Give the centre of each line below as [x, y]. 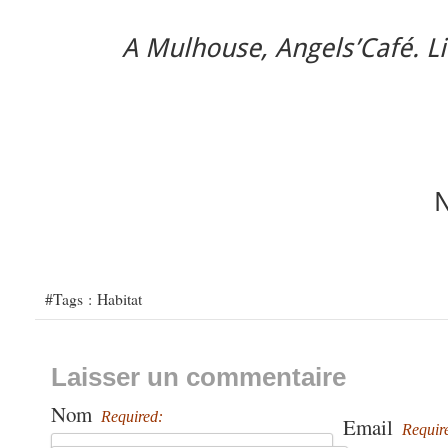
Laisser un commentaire [198, 376]
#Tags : [71, 298]
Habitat [119, 298]
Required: [132, 416]
